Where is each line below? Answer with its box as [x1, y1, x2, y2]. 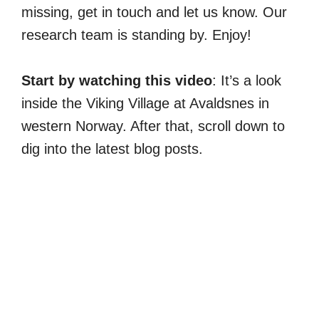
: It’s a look [212, 73, 281, 89]
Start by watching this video [21, 73, 212, 89]
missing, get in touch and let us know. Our [21, 4, 287, 21]
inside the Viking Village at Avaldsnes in [21, 95, 269, 112]
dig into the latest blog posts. [21, 141, 203, 157]
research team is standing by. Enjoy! [21, 27, 251, 43]
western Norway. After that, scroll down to [21, 118, 285, 135]
